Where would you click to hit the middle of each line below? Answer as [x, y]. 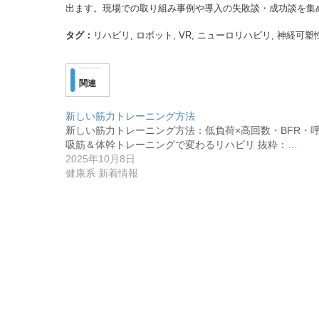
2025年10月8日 [100, 158]
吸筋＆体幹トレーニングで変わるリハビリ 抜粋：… [182, 144]
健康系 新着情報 [102, 173]
